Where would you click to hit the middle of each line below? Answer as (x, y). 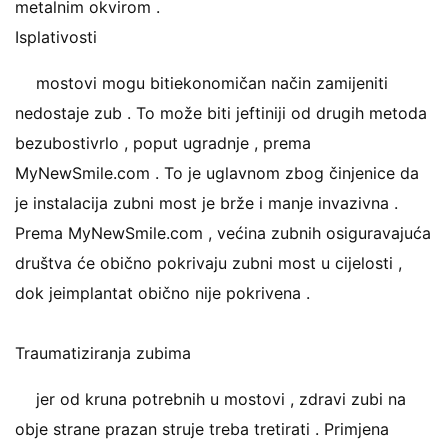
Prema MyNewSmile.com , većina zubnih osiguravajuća (223, 233)
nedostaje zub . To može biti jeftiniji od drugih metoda (221, 113)
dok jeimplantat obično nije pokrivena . (162, 293)
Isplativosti (56, 37)
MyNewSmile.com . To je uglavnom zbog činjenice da (217, 173)
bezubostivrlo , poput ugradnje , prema (163, 143)
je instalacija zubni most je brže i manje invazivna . (206, 203)
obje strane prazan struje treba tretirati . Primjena (202, 429)
